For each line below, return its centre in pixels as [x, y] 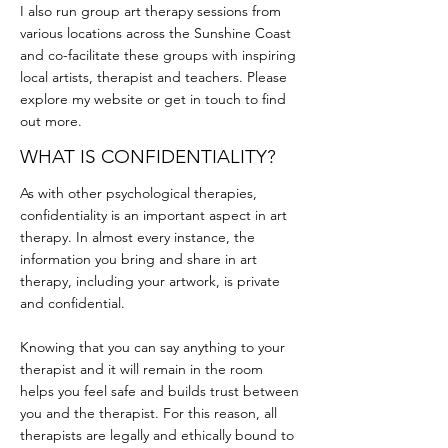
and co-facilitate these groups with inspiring [158, 55]
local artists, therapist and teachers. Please [153, 77]
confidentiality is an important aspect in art [153, 215]
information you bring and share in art [138, 259]
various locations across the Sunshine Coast [155, 33]
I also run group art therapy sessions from [150, 11]
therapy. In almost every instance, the [137, 237]
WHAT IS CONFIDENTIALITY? [148, 156]
